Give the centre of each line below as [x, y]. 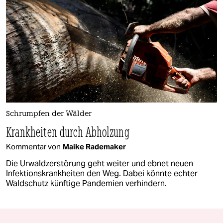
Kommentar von [33, 147]
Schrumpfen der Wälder [49, 114]
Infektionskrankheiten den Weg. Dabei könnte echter [102, 174]
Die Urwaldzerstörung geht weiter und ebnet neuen [100, 164]
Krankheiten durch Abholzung [68, 132]
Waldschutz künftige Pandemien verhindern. [86, 184]
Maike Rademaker [94, 147]
